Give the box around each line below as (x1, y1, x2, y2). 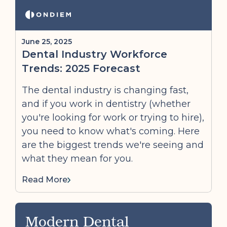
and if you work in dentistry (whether (22, 98, 191, 109)
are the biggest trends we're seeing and (22, 139, 204, 150)
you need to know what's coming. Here (22, 126, 200, 137)
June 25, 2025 (22, 37, 72, 46)
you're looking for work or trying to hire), (22, 112, 204, 123)
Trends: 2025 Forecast (22, 62, 140, 74)
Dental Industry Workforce (22, 48, 167, 60)
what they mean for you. (22, 153, 133, 164)
